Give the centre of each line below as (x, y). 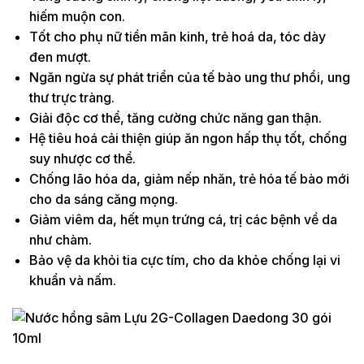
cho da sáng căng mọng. (103, 199)
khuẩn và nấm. (72, 280)
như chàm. (60, 239)
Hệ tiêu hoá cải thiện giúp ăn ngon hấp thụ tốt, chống (188, 138)
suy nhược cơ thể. (82, 158)
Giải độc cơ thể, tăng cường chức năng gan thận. (175, 117)
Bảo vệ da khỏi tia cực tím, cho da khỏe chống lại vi (184, 260)
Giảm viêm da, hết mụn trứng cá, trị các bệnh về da (183, 219)
